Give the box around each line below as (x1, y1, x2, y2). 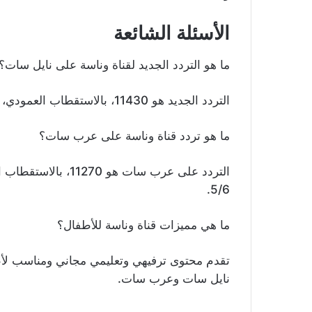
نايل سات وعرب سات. (118, 271, 230, 286)
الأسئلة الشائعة (114, 22, 230, 45)
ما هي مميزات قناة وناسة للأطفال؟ (57, 217, 230, 232)
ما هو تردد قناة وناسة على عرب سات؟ (39, 128, 230, 143)
